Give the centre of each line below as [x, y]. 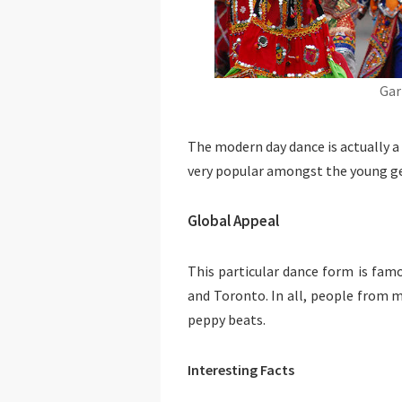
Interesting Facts [241, 370]
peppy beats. [227, 320]
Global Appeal [233, 221]
